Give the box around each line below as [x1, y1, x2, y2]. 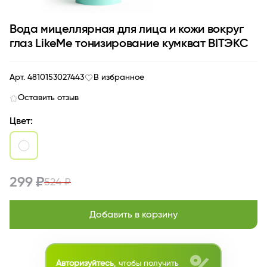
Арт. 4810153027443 [10, 73, 84, 82]
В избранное [94, 73, 144, 82]
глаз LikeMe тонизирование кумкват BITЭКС [10, 38, 249, 49]
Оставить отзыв [18, 94, 79, 102]
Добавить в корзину [89, 210, 178, 219]
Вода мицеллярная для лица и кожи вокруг [10, 23, 244, 35]
